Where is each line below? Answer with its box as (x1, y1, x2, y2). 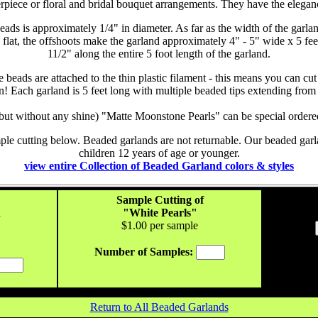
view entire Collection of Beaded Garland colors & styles (24, 160, 294, 172)
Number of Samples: (94, 246, 193, 258)
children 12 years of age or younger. (78, 147, 240, 159)
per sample (147, 219, 198, 231)
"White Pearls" (122, 207, 197, 219)
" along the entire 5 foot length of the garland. (67, 48, 270, 60)
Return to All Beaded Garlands (89, 301, 229, 313)
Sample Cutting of (116, 194, 204, 206)
